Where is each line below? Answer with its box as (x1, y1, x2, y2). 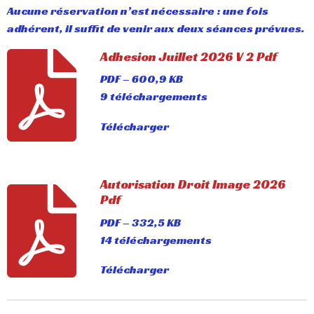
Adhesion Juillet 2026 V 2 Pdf (100, 48, 277, 64)
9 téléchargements (100, 89, 207, 104)
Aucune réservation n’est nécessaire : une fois (7, 4, 268, 19)
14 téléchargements (100, 232, 212, 247)
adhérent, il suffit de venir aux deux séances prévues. (7, 21, 305, 36)
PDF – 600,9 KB (100, 71, 184, 87)
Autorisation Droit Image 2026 (100, 176, 285, 193)
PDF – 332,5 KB (100, 214, 182, 230)
